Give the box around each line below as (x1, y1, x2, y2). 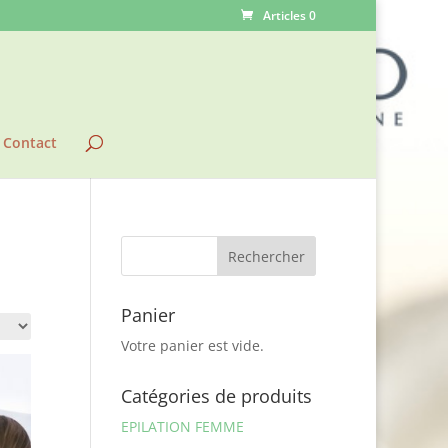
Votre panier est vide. (120, 336, 264, 355)
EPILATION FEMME (120, 417, 244, 436)
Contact (2, 133, 57, 152)
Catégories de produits (120, 384, 312, 408)
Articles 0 (263, 7, 316, 24)
